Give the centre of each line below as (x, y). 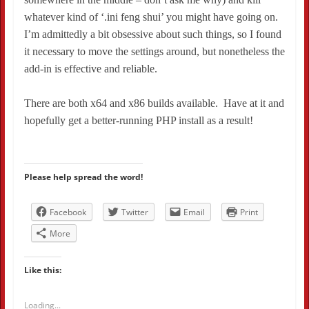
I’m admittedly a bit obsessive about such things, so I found (152, 34)
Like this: (42, 270)
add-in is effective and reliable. (90, 69)
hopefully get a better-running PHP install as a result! (138, 121)
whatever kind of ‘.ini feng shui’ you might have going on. (152, 17)
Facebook (68, 212)
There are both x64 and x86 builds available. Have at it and (154, 103)
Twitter (134, 212)
